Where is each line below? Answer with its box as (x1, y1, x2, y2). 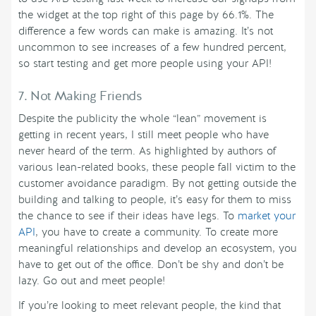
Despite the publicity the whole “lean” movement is (18, 111, 267, 126)
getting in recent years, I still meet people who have (18, 128, 269, 142)
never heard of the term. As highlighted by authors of (18, 144, 276, 159)
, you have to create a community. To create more (35, 225, 278, 240)
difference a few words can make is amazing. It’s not (18, 24, 273, 39)
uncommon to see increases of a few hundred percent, (18, 40, 286, 55)
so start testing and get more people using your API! (18, 56, 272, 71)
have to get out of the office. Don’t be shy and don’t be (18, 257, 284, 272)
